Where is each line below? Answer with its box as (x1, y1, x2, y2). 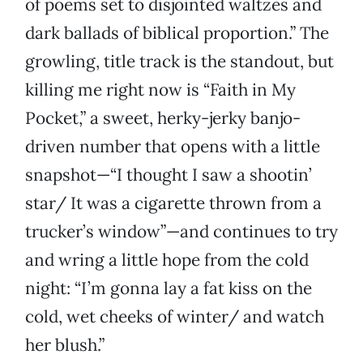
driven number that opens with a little (25, 135, 320, 158)
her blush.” (25, 334, 105, 357)
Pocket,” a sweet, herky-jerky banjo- (25, 107, 301, 130)
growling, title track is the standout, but (25, 50, 334, 73)
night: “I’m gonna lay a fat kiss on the (25, 277, 312, 300)
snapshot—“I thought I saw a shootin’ (25, 164, 312, 186)
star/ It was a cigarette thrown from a (25, 192, 322, 215)
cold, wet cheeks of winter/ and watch (25, 305, 324, 328)
